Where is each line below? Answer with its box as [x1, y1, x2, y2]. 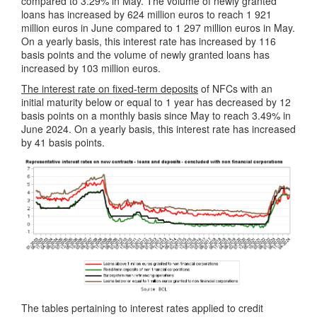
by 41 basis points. [21, 135, 105, 150]
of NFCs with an [198, 81, 272, 96]
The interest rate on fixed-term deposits [21, 81, 198, 96]
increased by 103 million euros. [21, 61, 161, 76]
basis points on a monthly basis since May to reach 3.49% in [21, 108, 291, 123]
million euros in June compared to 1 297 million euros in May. [21, 21, 295, 35]
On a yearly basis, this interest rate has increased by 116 [21, 34, 276, 49]
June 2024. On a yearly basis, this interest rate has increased [21, 122, 296, 137]
